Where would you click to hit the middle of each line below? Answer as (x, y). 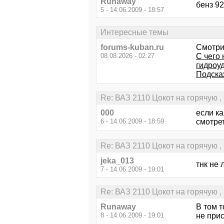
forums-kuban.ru (132, 47)
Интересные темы (134, 32)
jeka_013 (117, 160)
